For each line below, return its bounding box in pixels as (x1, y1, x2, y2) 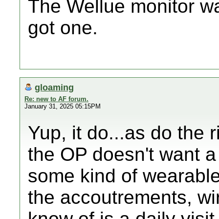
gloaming (35, 82, 74, 92)
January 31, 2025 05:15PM (24, 103, 101, 110)
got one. (28, 17, 98, 38)
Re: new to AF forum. (24, 95, 88, 103)
